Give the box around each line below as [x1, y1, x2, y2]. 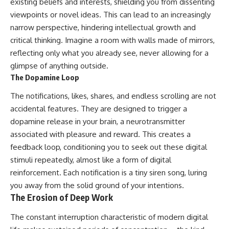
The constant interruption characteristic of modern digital [10, 212, 208, 222]
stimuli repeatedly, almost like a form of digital [10, 155, 171, 165]
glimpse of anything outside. [10, 60, 108, 71]
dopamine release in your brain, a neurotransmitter [10, 117, 185, 127]
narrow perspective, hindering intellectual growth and [10, 22, 196, 32]
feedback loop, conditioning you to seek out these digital [10, 142, 207, 152]
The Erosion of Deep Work [10, 192, 113, 203]
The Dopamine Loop [10, 72, 79, 82]
